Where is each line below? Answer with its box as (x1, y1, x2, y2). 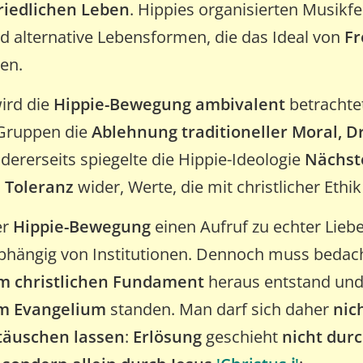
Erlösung (133, 326, 202, 348)
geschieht (202, 326, 282, 348)
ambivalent (195, 93, 285, 115)
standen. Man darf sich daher (106, 298, 333, 320)
